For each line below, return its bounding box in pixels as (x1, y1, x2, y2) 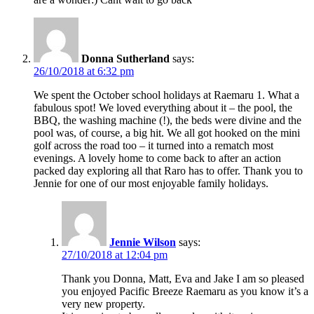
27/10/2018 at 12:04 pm (62, 248, 168, 261)
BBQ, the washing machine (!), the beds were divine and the (34, 114, 301, 126)
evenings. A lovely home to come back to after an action (34, 151, 281, 164)
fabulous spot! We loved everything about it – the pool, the (34, 101, 292, 114)
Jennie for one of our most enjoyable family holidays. (34, 177, 268, 189)
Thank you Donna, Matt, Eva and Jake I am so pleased (62, 272, 304, 285)
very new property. (62, 297, 145, 310)
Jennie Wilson (109, 235, 176, 248)
